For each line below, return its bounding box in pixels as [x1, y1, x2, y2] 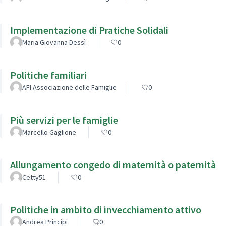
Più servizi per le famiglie [10, 113, 118, 126]
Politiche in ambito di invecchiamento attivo [10, 203, 201, 216]
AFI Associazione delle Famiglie [22, 82, 117, 92]
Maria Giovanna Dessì [22, 37, 86, 47]
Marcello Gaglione [22, 127, 76, 137]
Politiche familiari [10, 68, 87, 81]
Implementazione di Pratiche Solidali [10, 23, 168, 36]
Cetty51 [22, 172, 46, 182]
